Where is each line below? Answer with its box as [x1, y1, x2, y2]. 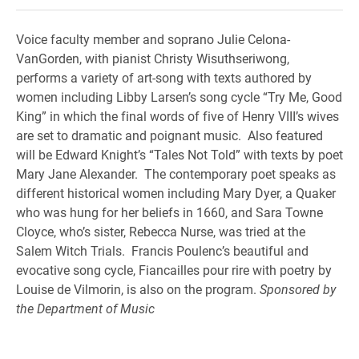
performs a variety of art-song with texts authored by [16, 69, 312, 86]
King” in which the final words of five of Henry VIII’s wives [16, 107, 339, 124]
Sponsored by [260, 280, 336, 297]
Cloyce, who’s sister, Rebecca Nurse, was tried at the [16, 223, 305, 240]
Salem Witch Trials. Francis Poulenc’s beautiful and [16, 242, 309, 259]
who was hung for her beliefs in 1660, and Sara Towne [16, 204, 323, 220]
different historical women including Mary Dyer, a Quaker [16, 184, 336, 201]
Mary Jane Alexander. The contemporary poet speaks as [16, 165, 336, 182]
